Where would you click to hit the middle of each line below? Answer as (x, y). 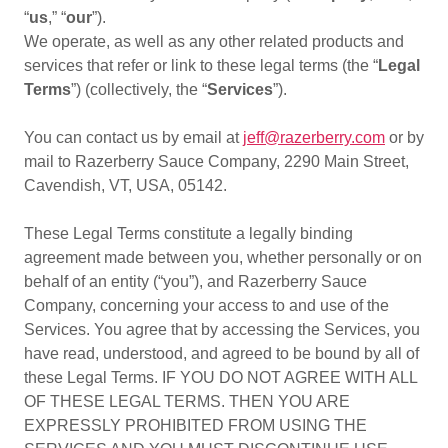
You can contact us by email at (133, 137)
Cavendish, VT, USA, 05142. (127, 185)
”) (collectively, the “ (139, 89)
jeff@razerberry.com (314, 137)
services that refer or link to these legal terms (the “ (201, 65)
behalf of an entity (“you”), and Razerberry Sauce (195, 281)
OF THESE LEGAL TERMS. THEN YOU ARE (187, 401)
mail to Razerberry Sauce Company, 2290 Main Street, (216, 161)
